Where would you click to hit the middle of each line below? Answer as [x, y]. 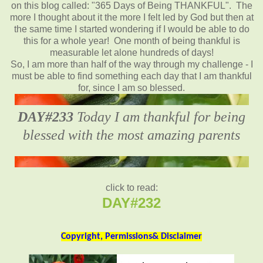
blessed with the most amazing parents [131, 135]
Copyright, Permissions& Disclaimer [131, 236]
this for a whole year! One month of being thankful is [131, 41]
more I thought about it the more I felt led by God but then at [131, 17]
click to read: [131, 187]
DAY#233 [45, 117]
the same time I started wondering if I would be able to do [131, 29]
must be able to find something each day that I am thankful [131, 76]
